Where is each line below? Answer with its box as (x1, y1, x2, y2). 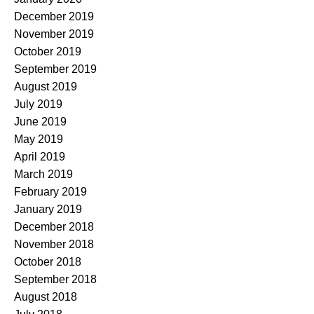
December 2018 (14, 220, 94, 233)
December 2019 (14, 10, 94, 22)
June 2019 (14, 115, 67, 128)
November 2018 (14, 238, 94, 250)
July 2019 (14, 97, 62, 110)
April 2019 (14, 150, 65, 163)
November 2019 (14, 27, 94, 40)
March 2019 (14, 168, 73, 180)
